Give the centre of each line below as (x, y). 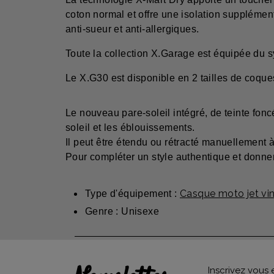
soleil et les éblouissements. (130, 128)
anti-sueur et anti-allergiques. (132, 29)
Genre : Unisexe (122, 212)
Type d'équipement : (132, 194)
